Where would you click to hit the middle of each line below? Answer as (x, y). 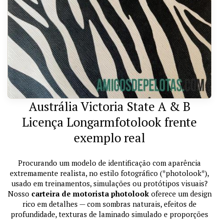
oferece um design (180, 194)
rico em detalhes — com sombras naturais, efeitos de (109, 204)
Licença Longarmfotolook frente (109, 122)
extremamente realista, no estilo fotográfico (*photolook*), (109, 173)
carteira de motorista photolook (90, 194)
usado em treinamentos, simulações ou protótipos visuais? (109, 184)
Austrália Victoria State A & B (109, 107)
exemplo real (109, 138)
